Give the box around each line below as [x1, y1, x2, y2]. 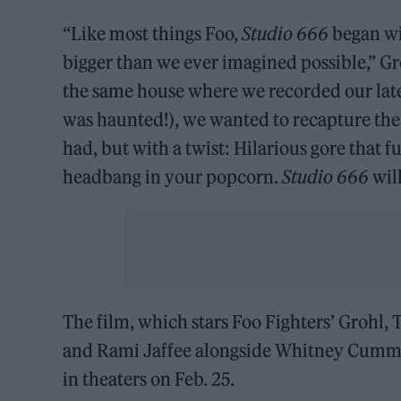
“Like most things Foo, [63, 22, 243, 46]
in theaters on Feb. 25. [63, 368, 235, 391]
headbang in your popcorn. [63, 166, 283, 189]
